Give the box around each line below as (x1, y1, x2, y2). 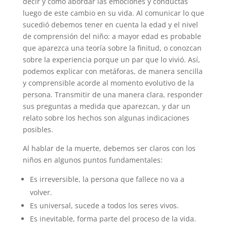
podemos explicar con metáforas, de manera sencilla (22, 66, 203, 76)
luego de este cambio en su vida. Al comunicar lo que (22, 8, 204, 18)
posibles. (22, 124, 53, 134)
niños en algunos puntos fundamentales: (22, 155, 163, 165)
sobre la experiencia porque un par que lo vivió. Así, (22, 54, 200, 64)
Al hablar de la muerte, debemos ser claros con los (22, 143, 196, 153)
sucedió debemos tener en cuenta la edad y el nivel (22, 19, 198, 29)
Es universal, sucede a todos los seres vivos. (29, 200, 179, 210)
